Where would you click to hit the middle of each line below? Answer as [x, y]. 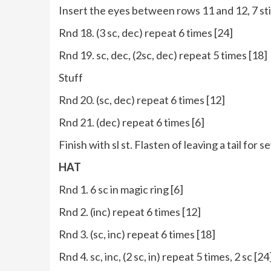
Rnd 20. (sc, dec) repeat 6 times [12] [142, 100]
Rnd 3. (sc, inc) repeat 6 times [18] [137, 234]
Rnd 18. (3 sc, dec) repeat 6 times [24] [146, 33]
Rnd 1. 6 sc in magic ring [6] [121, 190]
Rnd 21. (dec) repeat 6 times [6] [132, 122]
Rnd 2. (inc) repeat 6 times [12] [130, 212]
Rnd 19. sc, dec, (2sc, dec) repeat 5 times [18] [163, 55]
